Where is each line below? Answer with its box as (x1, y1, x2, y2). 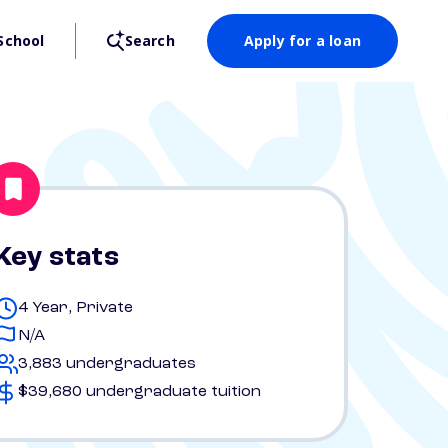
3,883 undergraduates (18, 356, 196, 372)
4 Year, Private (18, 300, 133, 316)
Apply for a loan (243, 31, 361, 50)
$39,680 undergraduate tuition (18, 384, 261, 400)
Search (124, 31, 175, 50)
